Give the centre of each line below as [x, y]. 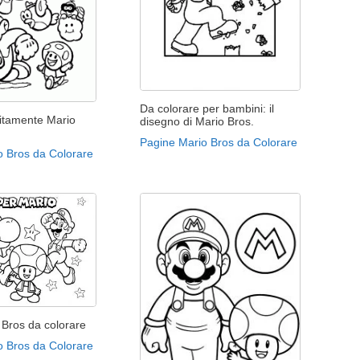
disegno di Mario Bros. [197, 122]
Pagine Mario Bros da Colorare [219, 143]
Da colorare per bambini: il [207, 109]
